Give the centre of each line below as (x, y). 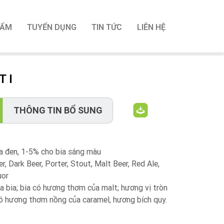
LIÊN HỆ (151, 27)
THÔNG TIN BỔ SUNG (58, 110)
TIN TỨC (107, 27)
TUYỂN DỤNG (52, 27)
